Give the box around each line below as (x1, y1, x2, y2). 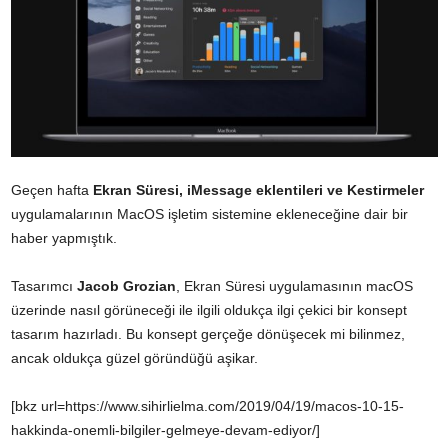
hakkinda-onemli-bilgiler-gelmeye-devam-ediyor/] (11, 422, 320, 439)
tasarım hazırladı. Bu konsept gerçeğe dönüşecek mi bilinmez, (11, 326, 405, 343)
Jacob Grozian (77, 278, 176, 295)
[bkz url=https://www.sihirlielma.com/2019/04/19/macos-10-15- (11, 398, 404, 415)
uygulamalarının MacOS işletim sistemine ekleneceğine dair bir (11, 206, 408, 223)
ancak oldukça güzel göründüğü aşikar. (11, 350, 258, 367)
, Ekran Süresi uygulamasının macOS (176, 278, 413, 295)
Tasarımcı (11, 278, 77, 295)
